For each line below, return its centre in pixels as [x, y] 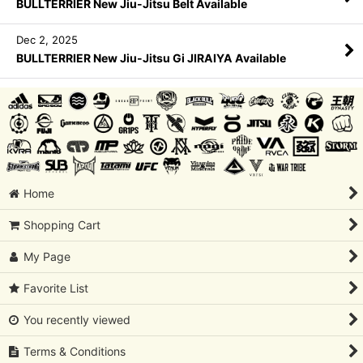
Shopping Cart [62, 225]
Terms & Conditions [75, 351]
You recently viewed [77, 320]
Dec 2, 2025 [47, 40]
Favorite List [56, 288]
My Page [47, 256]
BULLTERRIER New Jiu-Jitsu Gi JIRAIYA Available [151, 58]
